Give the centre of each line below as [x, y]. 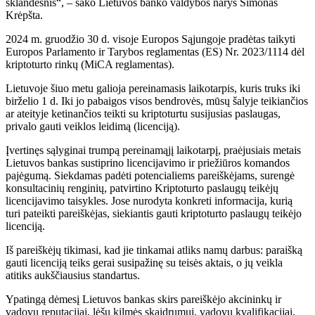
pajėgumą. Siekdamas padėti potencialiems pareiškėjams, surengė [150, 175]
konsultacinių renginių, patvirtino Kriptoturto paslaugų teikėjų [142, 188]
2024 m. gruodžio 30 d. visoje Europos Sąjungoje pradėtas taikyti [150, 39]
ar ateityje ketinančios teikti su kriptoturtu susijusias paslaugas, [143, 113]
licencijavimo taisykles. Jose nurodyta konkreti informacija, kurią [149, 200]
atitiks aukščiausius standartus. [73, 275]
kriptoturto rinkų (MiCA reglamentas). [90, 64]
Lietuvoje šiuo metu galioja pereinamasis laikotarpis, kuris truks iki [153, 88]
